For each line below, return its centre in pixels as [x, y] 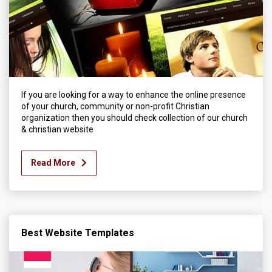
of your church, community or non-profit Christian [115, 106]
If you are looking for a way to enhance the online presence [134, 95]
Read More [53, 163]
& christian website [57, 129]
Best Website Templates [78, 233]
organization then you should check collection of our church [134, 118]
